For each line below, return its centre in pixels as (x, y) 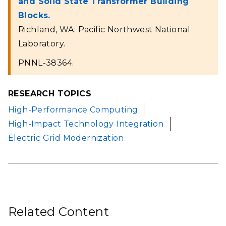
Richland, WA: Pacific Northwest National (104, 30)
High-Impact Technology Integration (86, 124)
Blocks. (34, 15)
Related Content (59, 212)
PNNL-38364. (46, 63)
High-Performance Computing (73, 110)
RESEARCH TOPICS (50, 94)
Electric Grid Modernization (66, 138)
